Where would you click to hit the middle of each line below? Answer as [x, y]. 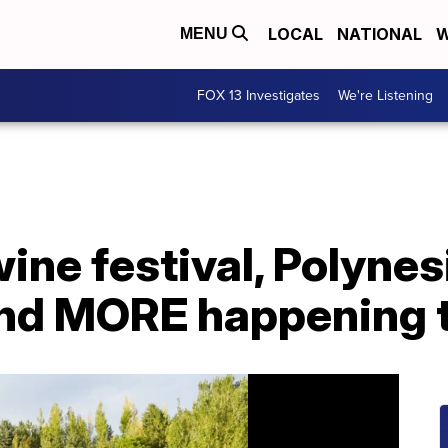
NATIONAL [379, 34]
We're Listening [385, 95]
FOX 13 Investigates [258, 95]
